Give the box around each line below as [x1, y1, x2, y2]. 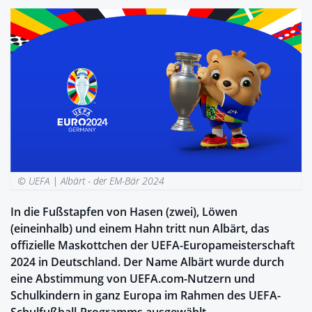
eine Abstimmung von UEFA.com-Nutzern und [10, 270, 255, 286]
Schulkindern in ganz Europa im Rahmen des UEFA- [10, 287, 281, 303]
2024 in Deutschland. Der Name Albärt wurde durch [10, 253, 284, 270]
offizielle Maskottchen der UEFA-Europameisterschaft [10, 237, 295, 253]
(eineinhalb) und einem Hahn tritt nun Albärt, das [10, 220, 270, 236]
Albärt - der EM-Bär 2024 [61, 173, 165, 187]
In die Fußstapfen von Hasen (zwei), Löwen [10, 203, 237, 219]
